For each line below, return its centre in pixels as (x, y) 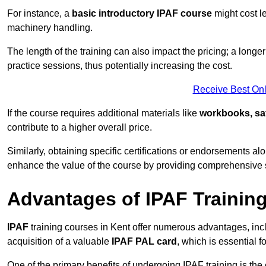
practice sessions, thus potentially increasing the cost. (120, 66)
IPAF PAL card (144, 242)
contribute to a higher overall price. (80, 128)
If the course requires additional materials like (103, 113)
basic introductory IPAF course (142, 14)
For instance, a (39, 14)
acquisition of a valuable (59, 242)
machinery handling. (50, 28)
